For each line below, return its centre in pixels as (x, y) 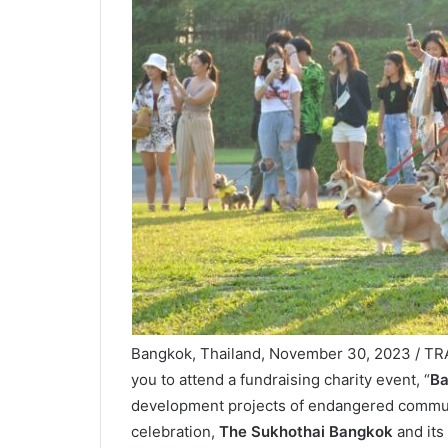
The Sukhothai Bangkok (305, 431)
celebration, (174, 431)
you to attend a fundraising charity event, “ (280, 379)
